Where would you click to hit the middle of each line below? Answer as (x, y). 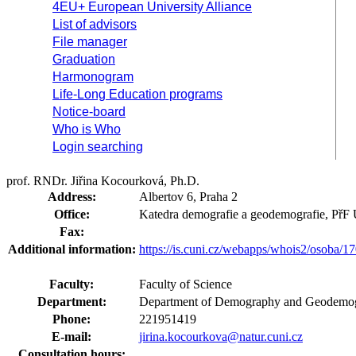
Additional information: (72, 249)
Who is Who (87, 129)
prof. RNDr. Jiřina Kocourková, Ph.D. (103, 181)
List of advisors (95, 24)
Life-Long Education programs (137, 94)
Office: (72, 214)
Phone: (72, 319)
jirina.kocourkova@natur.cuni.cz (221, 337)
